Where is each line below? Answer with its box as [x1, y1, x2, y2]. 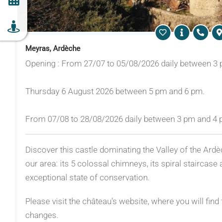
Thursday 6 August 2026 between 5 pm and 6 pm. [25, 86, 205, 96]
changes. [25, 210, 58, 220]
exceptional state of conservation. [25, 172, 150, 182]
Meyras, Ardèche [25, 44, 80, 53]
